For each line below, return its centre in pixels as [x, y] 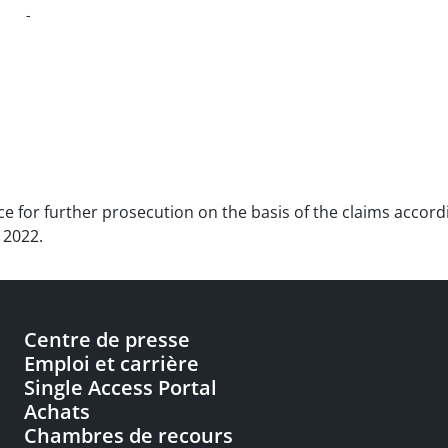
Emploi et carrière [111, 363]
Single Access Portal [120, 387]
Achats [57, 411]
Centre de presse [107, 339]
